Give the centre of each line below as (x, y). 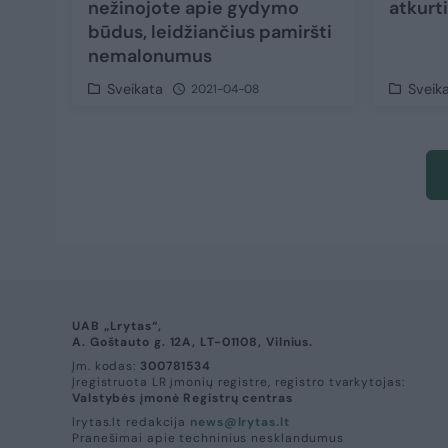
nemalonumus (150, 56)
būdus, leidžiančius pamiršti (210, 32)
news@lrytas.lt (240, 422)
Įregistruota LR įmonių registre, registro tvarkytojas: (238, 382)
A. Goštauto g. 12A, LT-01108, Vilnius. (193, 342)
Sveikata (135, 89)
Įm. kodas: (106, 366)
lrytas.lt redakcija (131, 422)
